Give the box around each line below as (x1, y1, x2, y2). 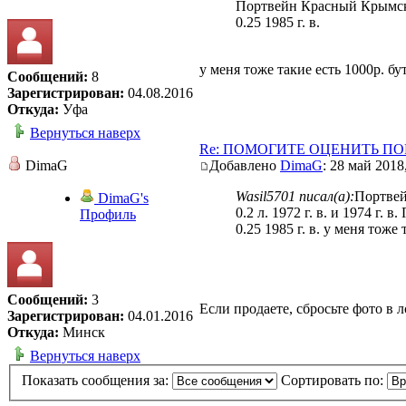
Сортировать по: (281, 372, 387, 388)
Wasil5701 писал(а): (236, 188, 354, 205)
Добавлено (209, 158, 280, 174)
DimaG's (94, 190, 149, 207)
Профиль (80, 207, 136, 223)
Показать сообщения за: (22, 372, 172, 388)
